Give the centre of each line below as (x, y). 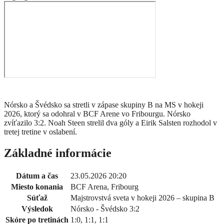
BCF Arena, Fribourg (104, 187)
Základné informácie (58, 153)
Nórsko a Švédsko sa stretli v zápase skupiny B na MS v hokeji (104, 105)
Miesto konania (37, 187)
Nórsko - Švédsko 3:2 (105, 209)
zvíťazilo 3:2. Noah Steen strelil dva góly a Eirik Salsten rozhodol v (110, 123)
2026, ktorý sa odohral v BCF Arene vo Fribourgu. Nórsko (97, 114)
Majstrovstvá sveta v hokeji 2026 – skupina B (142, 198)
